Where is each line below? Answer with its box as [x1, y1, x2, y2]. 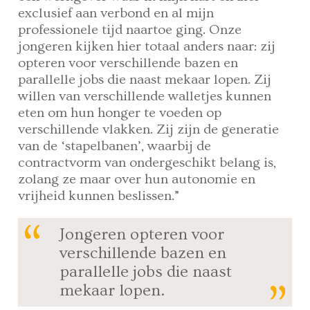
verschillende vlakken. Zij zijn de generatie [18, 122, 280, 138]
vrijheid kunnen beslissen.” [18, 188, 181, 204]
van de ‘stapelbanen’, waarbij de [18, 138, 212, 154]
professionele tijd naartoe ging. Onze [18, 22, 242, 38]
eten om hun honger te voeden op [18, 105, 222, 121]
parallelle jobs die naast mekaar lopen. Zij [18, 72, 272, 88]
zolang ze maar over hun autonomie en [18, 172, 256, 188]
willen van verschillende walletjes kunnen [18, 89, 272, 104]
